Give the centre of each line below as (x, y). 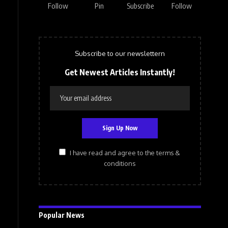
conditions (120, 163)
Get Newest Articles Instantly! (120, 73)
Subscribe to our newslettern (120, 54)
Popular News (61, 215)
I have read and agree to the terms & (125, 152)
